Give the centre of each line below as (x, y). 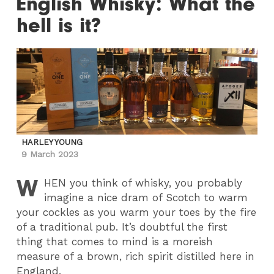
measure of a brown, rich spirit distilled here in (136, 256)
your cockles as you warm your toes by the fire (137, 212)
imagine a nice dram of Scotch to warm (146, 198)
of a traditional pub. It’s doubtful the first (122, 227)
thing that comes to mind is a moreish (115, 242)
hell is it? (59, 25)
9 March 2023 (50, 154)
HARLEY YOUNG (52, 142)
